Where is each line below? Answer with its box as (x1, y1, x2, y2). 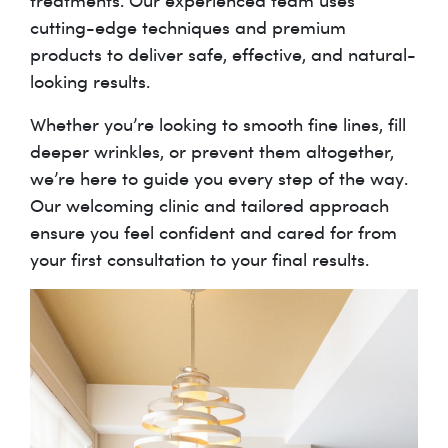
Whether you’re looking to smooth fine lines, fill (30, 112, 406, 137)
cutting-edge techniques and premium (30, 15, 346, 40)
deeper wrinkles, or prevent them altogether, (30, 139, 394, 164)
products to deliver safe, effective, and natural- (30, 42, 416, 67)
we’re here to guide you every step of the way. (30, 166, 408, 191)
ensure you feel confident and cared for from (30, 220, 397, 245)
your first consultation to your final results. (30, 247, 369, 272)
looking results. (30, 69, 150, 94)
